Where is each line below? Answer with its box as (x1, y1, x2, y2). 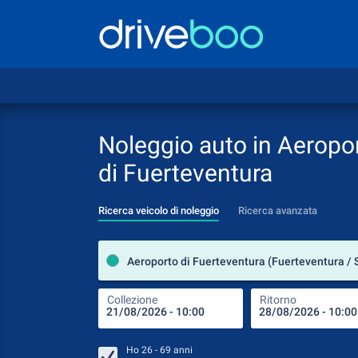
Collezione (107, 293, 157, 306)
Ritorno (260, 293, 296, 306)
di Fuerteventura (98, 159, 272, 187)
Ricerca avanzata (238, 205, 317, 217)
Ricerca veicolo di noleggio (98, 205, 219, 217)
